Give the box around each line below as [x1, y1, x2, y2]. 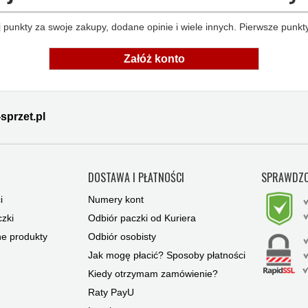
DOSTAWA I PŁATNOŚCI [88, 169, 185, 186]
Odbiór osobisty [88, 231, 157, 243]
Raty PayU [88, 287, 135, 298]
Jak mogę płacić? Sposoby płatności [88, 250, 246, 261]
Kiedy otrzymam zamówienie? [88, 268, 219, 280]
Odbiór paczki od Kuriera [88, 212, 197, 224]
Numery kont [88, 194, 144, 206]
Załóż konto [123, 53, 185, 65]
